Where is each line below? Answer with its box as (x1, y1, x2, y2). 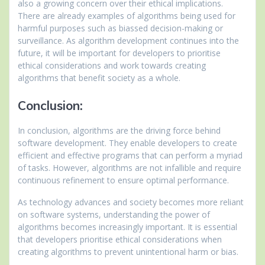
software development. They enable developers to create (18, 137, 237, 148)
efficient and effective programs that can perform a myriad (18, 149, 243, 161)
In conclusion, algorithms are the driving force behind (18, 124, 221, 136)
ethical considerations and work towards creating (18, 59, 206, 71)
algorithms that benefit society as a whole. (18, 72, 180, 83)
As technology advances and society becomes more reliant (18, 196, 244, 208)
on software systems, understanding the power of (18, 208, 210, 220)
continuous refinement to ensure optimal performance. (18, 174, 229, 186)
